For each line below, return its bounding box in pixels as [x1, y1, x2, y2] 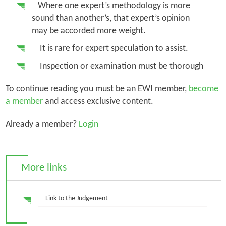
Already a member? [5, 119, 77, 129]
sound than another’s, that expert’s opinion [31, 13, 190, 23]
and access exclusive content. [42, 96, 155, 106]
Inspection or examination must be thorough [31, 61, 203, 71]
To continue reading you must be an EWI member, [5, 84, 189, 94]
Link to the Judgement [45, 195, 108, 203]
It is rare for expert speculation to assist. [31, 43, 192, 53]
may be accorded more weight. [31, 26, 146, 36]
